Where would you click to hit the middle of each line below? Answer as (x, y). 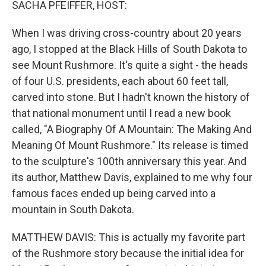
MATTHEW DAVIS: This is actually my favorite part (129, 237)
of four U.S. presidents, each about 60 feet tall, (120, 81)
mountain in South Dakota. (73, 209)
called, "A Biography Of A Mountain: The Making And (132, 129)
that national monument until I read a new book (121, 113)
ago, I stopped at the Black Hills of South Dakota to (129, 49)
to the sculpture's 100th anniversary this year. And (129, 161)
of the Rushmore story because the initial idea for (128, 253)
